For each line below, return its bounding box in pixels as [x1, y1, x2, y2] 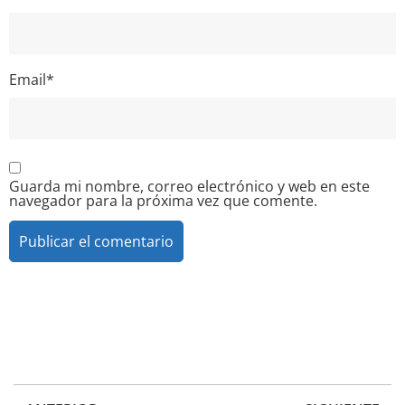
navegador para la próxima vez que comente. [9, 190, 317, 211]
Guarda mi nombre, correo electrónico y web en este [9, 175, 370, 196]
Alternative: [9, 278, 87, 298]
